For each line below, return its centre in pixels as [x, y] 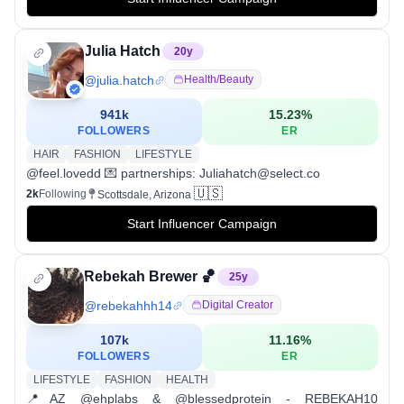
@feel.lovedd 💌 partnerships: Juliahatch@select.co [173, 174]
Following [63, 194]
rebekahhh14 [134, 306]
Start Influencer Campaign [202, 224]
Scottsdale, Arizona [144, 195]
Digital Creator [238, 305]
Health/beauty [219, 80]
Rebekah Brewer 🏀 [150, 277]
